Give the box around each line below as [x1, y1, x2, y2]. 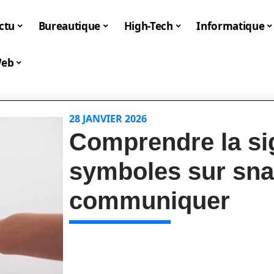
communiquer [69, 187, 231, 214]
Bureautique [38, 18, 101, 33]
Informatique [196, 18, 265, 33]
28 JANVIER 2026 [69, 112, 147, 125]
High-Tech [124, 18, 173, 33]
